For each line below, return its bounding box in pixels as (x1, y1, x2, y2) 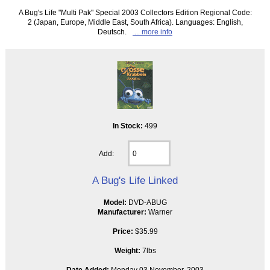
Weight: (114, 246, 142, 255)
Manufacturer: (98, 208, 146, 216)
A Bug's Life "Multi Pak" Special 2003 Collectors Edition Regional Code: (18, 8, 252, 17)
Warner (146, 208, 172, 216)
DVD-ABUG (128, 198, 167, 207)
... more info (133, 28, 172, 36)
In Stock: (113, 122, 145, 130)
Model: (103, 198, 128, 207)
